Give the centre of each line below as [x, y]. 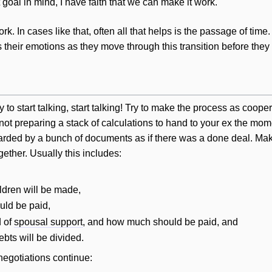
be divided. [59, 238]
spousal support [49, 222]
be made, [60, 189]
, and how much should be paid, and [161, 222]
